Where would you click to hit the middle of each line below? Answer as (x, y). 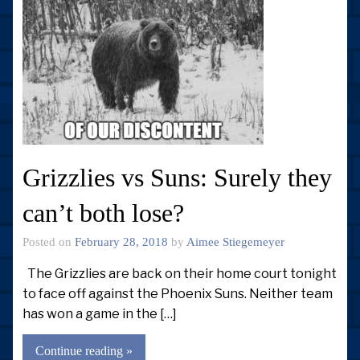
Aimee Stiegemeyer (235, 242)
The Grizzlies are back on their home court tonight (180, 273)
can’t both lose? (103, 213)
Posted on (49, 242)
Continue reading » (84, 351)
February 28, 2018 (121, 242)
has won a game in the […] (100, 313)
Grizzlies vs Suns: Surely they (177, 178)
